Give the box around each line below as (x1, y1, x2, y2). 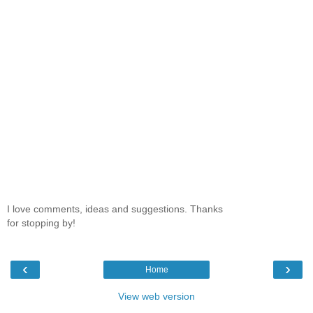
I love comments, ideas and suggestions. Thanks (7, 203, 223, 214)
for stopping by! (7, 217, 75, 228)
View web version (118, 291, 195, 303)
